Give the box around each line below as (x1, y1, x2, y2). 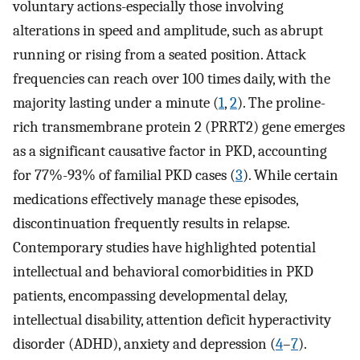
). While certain (243, 166, 338, 184)
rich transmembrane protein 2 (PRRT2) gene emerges (13, 117, 345, 136)
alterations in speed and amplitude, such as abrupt (13, 21, 323, 39)
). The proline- (237, 93, 325, 112)
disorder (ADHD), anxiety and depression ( (13, 334, 276, 353)
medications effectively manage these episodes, (13, 190, 298, 208)
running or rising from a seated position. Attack (13, 45, 306, 63)
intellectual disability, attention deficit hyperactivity (13, 310, 331, 329)
